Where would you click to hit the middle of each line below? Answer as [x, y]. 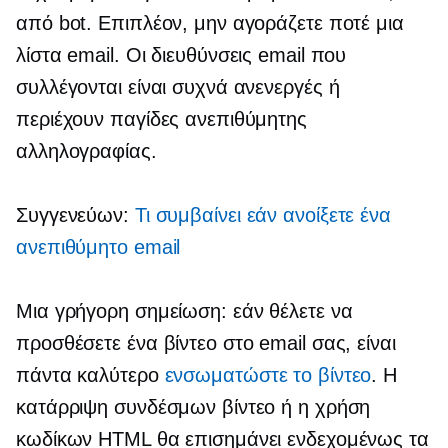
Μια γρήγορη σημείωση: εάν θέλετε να [184, 310]
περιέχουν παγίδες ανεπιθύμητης [161, 118]
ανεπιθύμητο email [98, 246]
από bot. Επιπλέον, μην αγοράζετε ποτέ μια [210, 22]
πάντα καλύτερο [90, 374]
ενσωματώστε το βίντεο [268, 374]
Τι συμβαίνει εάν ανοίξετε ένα [262, 214]
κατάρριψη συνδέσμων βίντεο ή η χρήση [193, 406]
